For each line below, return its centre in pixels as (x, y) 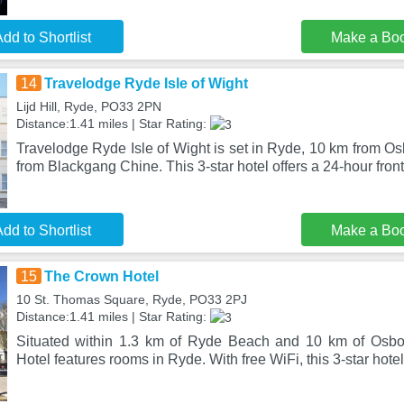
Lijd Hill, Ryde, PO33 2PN (88, 106)
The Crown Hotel (101, 276)
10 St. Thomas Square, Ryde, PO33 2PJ (131, 299)
